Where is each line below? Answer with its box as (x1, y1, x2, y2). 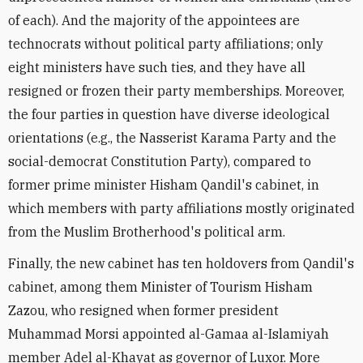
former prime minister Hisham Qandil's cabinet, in (8, 177, 319, 193)
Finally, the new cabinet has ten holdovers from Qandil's (8, 255, 354, 271)
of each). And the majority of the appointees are (8, 12, 300, 28)
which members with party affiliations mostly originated (8, 200, 355, 216)
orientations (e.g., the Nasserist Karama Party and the (8, 130, 336, 146)
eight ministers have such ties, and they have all (8, 59, 305, 75)
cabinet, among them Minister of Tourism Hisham (8, 279, 313, 295)
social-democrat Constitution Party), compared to (8, 153, 311, 169)
